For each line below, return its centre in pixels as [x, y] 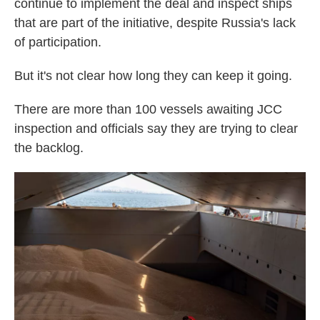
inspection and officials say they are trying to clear [156, 129]
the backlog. [49, 148]
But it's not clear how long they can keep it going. [153, 76]
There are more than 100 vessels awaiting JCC [148, 110]
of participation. [58, 42]
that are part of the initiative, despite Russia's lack [155, 23]
